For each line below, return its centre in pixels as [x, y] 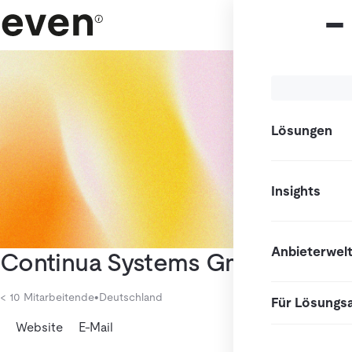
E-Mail [96, 327]
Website [39, 327]
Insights [296, 191]
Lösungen [302, 130]
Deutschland [131, 297]
